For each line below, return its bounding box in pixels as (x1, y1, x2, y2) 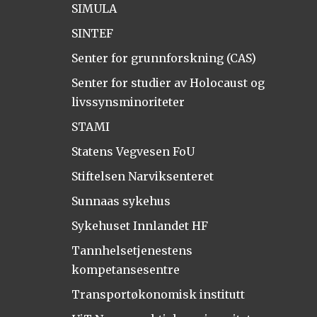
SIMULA (71, 1, 117, 16)
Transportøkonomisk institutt (71, 287, 245, 301)
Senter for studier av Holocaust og (71, 76, 265, 91)
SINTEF (71, 26, 113, 41)
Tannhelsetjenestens (71, 243, 192, 258)
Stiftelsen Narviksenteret (71, 169, 214, 184)
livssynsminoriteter (71, 95, 185, 110)
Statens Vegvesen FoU (71, 144, 195, 159)
